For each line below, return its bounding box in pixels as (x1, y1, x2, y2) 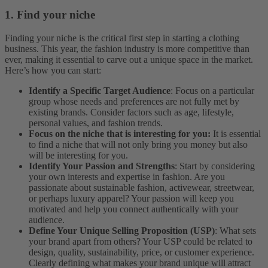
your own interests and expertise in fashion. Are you (29, 172, 225, 182)
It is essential (211, 129, 261, 139)
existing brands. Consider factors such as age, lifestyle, (29, 107, 234, 118)
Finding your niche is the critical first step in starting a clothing (5, 33, 239, 44)
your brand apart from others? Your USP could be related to (29, 236, 252, 247)
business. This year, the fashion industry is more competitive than (5, 44, 249, 54)
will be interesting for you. (29, 150, 128, 161)
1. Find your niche (5, 8, 95, 22)
